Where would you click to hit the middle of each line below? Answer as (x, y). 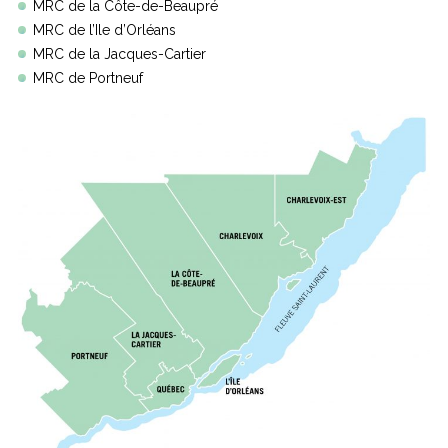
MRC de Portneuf (88, 77)
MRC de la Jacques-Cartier (119, 53)
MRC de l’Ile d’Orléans (104, 29)
